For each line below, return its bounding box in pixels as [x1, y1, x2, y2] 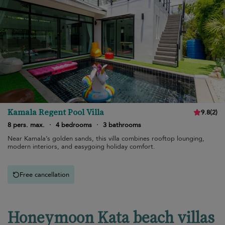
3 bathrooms [103, 121, 141, 130]
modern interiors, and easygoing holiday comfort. [8, 142, 155, 151]
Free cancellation [20, 170, 69, 179]
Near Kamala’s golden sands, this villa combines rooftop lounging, [8, 134, 204, 143]
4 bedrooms [56, 121, 92, 130]
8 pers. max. [8, 121, 45, 130]
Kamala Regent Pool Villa [8, 106, 104, 118]
